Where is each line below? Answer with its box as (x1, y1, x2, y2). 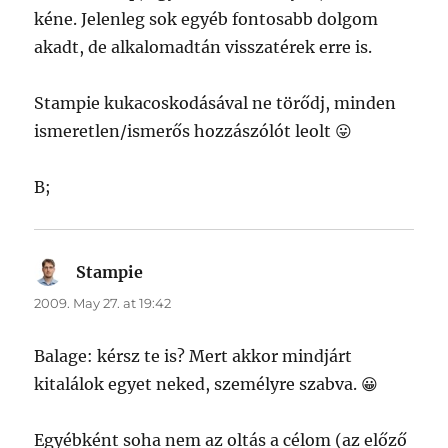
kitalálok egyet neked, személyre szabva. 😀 (34, 374, 379, 395)
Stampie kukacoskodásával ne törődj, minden (34, 93, 397, 114)
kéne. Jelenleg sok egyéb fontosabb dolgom (34, 9, 379, 30)
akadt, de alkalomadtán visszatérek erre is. (34, 37, 373, 58)
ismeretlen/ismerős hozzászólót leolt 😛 (34, 121, 353, 142)
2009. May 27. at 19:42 (34, 295, 172, 312)
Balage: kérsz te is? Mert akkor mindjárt (34, 346, 353, 367)
